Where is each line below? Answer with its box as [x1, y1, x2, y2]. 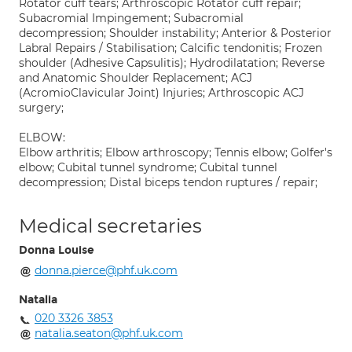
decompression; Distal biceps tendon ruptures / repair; [19, 175, 317, 189]
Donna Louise [19, 244, 94, 257]
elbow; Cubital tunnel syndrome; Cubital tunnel [19, 160, 277, 174]
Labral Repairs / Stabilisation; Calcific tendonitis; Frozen [19, 41, 322, 55]
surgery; [19, 101, 64, 115]
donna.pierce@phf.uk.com [35, 263, 178, 277]
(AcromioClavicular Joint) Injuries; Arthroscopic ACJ [19, 86, 304, 100]
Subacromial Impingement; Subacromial [19, 11, 244, 25]
